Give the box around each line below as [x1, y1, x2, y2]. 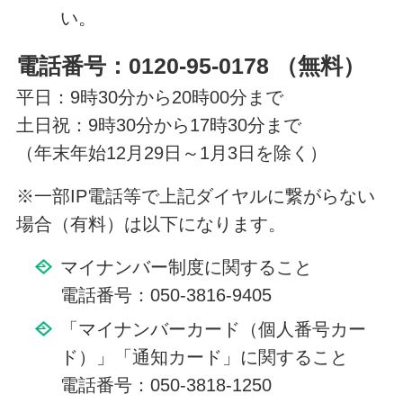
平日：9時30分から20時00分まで [15, 87, 283, 108]
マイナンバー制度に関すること [59, 256, 312, 277]
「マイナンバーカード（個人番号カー [59, 318, 366, 339]
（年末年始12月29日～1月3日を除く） [15, 143, 327, 164]
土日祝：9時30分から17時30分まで [15, 115, 301, 136]
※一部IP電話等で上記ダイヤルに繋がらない [15, 185, 375, 206]
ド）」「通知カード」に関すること [59, 346, 348, 367]
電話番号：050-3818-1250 [59, 374, 272, 395]
